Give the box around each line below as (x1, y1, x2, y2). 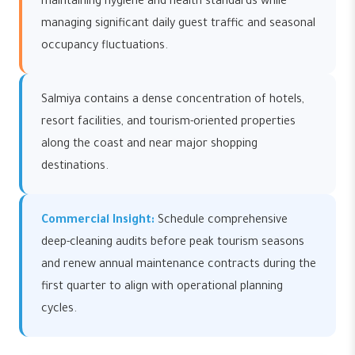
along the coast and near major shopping (41, 139, 258, 151)
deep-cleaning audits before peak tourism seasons (41, 237, 304, 250)
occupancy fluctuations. (41, 40, 168, 53)
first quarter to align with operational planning (41, 281, 283, 294)
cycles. (41, 303, 77, 316)
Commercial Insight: (41, 215, 155, 227)
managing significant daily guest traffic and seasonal (41, 18, 315, 31)
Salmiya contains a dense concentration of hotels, (41, 94, 304, 107)
